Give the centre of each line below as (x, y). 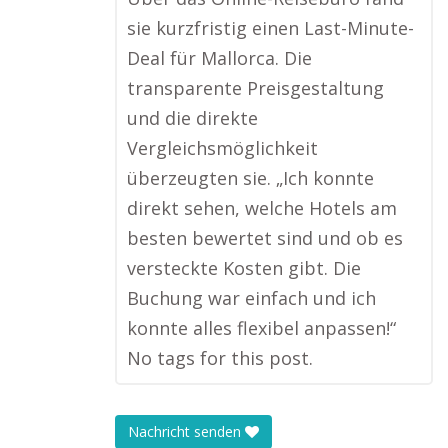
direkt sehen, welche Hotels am (262, 208)
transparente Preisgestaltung (255, 88)
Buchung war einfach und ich (251, 298)
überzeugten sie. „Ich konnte (250, 178)
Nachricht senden (186, 432)
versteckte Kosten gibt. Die (244, 268)
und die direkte (192, 118)
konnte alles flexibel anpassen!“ (261, 328)
